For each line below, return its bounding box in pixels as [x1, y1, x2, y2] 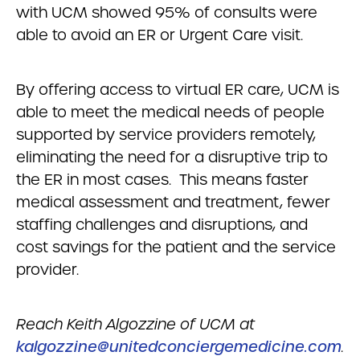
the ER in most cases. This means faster [16, 170, 309, 189]
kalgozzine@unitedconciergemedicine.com [16, 337, 342, 356]
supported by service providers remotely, [16, 125, 316, 144]
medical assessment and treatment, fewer [16, 193, 330, 211]
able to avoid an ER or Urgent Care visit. [16, 26, 303, 44]
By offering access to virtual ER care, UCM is [16, 80, 339, 99]
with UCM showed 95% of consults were [16, 3, 317, 22]
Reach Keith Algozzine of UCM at [16, 315, 255, 333]
